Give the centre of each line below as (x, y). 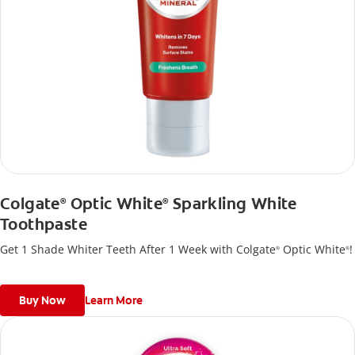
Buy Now (42, 301)
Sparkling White (233, 204)
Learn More (114, 301)
